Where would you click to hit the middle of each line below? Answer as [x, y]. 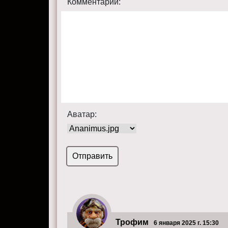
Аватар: [82, 115]
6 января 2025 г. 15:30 [187, 223]
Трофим [132, 222]
